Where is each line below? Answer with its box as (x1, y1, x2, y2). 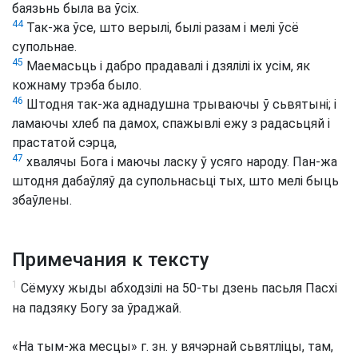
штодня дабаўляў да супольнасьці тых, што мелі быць (12, 173, 339, 189)
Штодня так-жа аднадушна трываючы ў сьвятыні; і (23, 97, 336, 113)
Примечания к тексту (12, 249, 209, 272)
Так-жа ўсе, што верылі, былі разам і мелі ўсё (23, 20, 299, 36)
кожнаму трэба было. (12, 78, 141, 93)
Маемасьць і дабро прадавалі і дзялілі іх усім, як (23, 58, 310, 74)
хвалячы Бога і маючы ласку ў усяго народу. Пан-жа (23, 154, 337, 170)
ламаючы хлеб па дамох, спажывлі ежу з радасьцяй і (12, 116, 330, 132)
